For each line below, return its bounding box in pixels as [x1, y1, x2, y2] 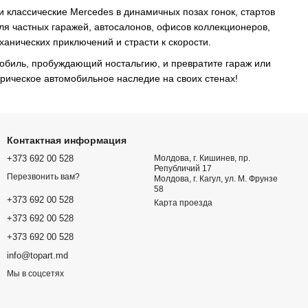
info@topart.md [7, 250, 68, 261]
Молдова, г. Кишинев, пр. [154, 153, 250, 163]
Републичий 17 [154, 163, 212, 173]
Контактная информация [7, 134, 126, 146]
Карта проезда [154, 197, 212, 208]
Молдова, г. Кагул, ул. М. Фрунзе [154, 173, 278, 184]
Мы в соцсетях [7, 269, 64, 279]
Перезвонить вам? [7, 172, 80, 182]
